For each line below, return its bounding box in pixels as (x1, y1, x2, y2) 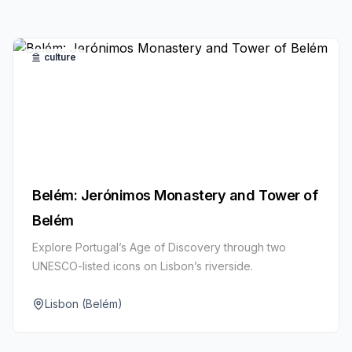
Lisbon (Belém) (45, 296, 123, 310)
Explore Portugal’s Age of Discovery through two (32, 240, 286, 254)
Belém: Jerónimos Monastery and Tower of (32, 186, 318, 203)
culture (44, 50, 76, 63)
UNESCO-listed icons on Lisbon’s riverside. (32, 258, 253, 273)
